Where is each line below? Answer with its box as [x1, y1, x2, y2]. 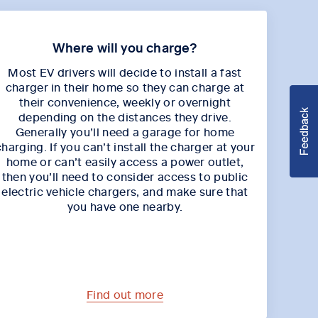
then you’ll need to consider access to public [1, 168, 248, 184]
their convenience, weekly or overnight [18, 93, 231, 109]
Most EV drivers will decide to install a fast [8, 63, 242, 79]
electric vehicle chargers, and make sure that [1, 182, 248, 199]
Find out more [86, 285, 164, 302]
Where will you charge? [52, 38, 198, 56]
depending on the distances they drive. [18, 108, 232, 124]
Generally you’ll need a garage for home [15, 123, 235, 139]
